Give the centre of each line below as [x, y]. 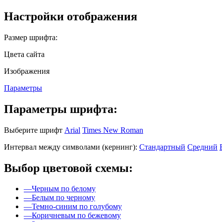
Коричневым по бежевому [76, 216]
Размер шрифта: [31, 37]
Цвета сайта [24, 54]
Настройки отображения [71, 16]
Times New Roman [113, 130]
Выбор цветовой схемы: [68, 168]
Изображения [27, 71]
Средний [202, 147]
